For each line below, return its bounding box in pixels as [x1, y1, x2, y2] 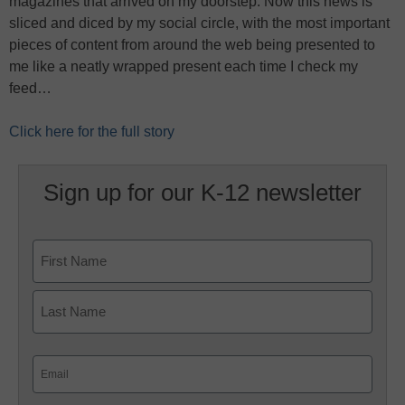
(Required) [34, 381, 89, 394]
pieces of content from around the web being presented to [9, 37, 375, 52]
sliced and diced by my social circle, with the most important [9, 15, 390, 31]
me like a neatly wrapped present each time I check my [9, 59, 358, 74]
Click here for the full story [9, 124, 174, 139]
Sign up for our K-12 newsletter [42, 179, 362, 206]
